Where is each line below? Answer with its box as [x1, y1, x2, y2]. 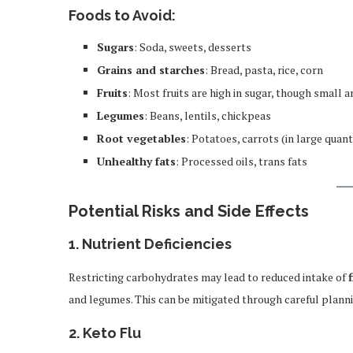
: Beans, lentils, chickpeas [144, 108, 271, 123]
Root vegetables [97, 131, 186, 146]
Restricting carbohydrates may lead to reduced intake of [69, 269, 348, 284]
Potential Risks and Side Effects [69, 202, 309, 221]
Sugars [97, 39, 134, 54]
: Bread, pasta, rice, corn [205, 62, 323, 77]
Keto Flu [83, 325, 141, 341]
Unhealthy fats [97, 154, 176, 169]
